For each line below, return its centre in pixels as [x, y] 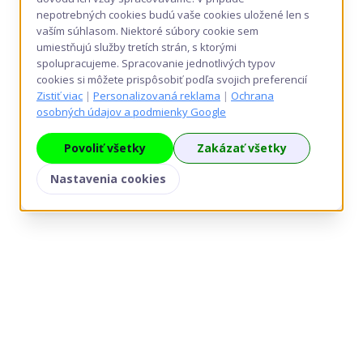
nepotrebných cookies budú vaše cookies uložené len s [173, 15]
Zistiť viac [60, 96]
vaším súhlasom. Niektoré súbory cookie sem [147, 31]
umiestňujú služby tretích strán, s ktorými [137, 47]
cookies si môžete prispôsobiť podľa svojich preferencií [172, 79]
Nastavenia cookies [108, 179]
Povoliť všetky [105, 148]
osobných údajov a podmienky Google [131, 112]
